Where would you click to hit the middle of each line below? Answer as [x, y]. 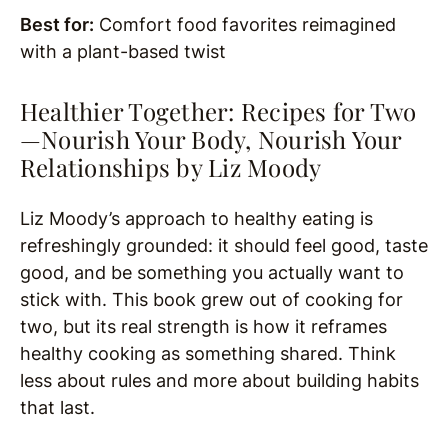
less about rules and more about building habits [219, 381]
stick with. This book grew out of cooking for [211, 300]
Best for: [57, 25]
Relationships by [114, 167]
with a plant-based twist [123, 52]
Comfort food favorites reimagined [245, 25]
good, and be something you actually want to [212, 273]
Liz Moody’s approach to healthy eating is [196, 219]
